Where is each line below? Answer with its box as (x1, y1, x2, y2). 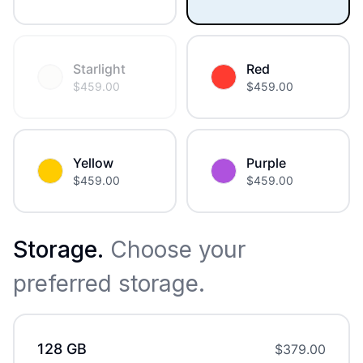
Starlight (73, 61, 126, 78)
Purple (246, 155, 286, 172)
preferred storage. (13, 270, 205, 298)
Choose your (104, 236, 246, 264)
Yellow (73, 155, 113, 172)
